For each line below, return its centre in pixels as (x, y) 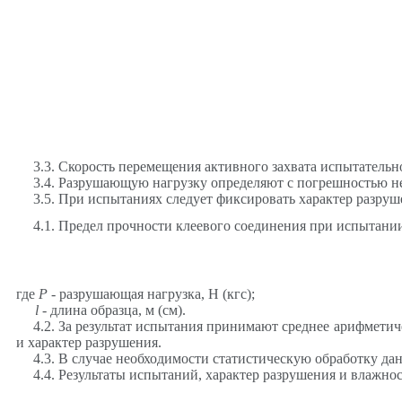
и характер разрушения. (89, 343)
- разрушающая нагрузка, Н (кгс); (151, 294)
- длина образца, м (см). (112, 310)
